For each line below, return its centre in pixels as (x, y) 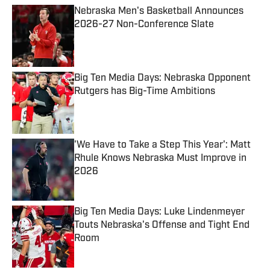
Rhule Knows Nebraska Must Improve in (160, 159)
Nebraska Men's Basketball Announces (159, 12)
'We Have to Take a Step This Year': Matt (162, 146)
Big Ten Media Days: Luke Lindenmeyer (159, 212)
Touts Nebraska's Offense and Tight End (162, 226)
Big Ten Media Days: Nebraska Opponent (162, 79)
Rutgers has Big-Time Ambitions (145, 92)
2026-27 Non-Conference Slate (144, 25)
